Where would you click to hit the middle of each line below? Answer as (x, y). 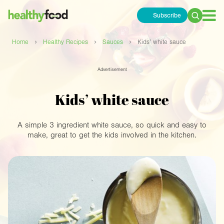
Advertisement (112, 70)
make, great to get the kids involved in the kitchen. (112, 135)
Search (199, 21)
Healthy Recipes (65, 42)
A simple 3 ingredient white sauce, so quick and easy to (112, 125)
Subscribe (167, 15)
